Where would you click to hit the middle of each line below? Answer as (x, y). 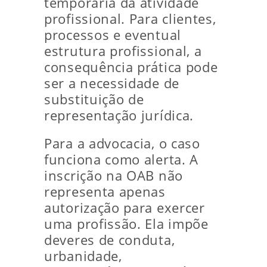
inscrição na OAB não (114, 176)
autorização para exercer (125, 208)
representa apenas (105, 192)
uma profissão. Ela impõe (126, 224)
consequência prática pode (131, 67)
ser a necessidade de (112, 83)
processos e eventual (113, 35)
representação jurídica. (119, 116)
